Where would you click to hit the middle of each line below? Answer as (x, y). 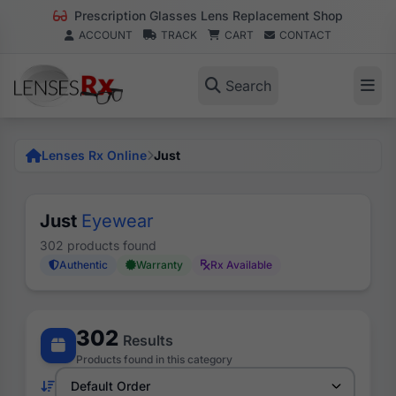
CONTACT (305, 35)
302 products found (98, 245)
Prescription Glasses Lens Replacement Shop (207, 15)
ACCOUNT (106, 35)
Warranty (160, 265)
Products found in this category (154, 359)
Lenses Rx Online (94, 155)
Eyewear (118, 221)
